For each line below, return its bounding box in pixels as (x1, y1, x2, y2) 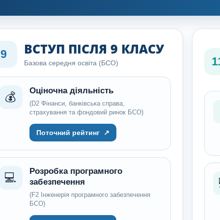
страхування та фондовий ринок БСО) (29, 109, 143, 116)
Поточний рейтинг (36, 129, 100, 137)
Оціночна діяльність (29, 86, 113, 95)
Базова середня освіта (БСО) (24, 58, 118, 67)
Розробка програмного (29, 166, 122, 176)
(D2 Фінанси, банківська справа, (29, 100, 125, 107)
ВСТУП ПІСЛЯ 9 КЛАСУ (24, 40, 164, 57)
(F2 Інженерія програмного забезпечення (29, 191, 150, 198)
